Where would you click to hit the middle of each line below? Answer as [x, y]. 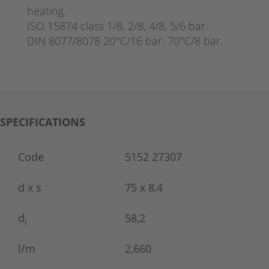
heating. [46, 11]
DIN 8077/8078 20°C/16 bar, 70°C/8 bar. [125, 41]
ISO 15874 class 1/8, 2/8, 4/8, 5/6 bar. [117, 26]
